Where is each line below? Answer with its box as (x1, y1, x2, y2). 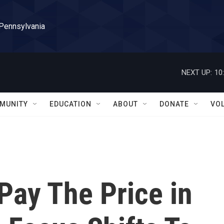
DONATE (159, 100, 189, 108)
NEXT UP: (181, 67, 212, 77)
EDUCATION (49, 100, 91, 108)
